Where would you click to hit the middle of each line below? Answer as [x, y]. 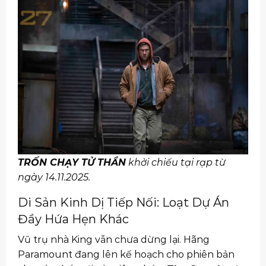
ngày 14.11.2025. [54, 177]
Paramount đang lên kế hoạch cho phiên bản [126, 254]
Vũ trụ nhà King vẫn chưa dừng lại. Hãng [114, 239]
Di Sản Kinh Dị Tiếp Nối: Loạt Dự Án [123, 202]
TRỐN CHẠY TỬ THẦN [72, 162]
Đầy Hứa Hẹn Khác [73, 219]
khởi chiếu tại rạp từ [176, 162]
